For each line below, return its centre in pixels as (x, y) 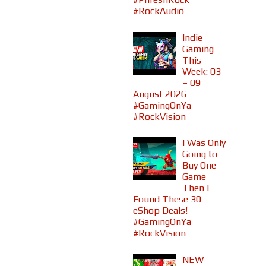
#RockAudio (159, 11)
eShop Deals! (160, 211)
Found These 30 (167, 199)
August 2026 (160, 94)
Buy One (199, 166)
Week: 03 (202, 71)
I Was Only (204, 143)
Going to (200, 154)
